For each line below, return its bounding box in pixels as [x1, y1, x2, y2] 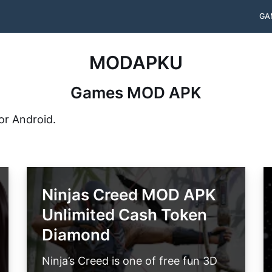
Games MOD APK [70, 83, 202, 102]
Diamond [42, 225, 110, 244]
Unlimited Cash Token [42, 205, 207, 224]
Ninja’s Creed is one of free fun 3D [42, 254, 217, 268]
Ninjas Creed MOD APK [42, 185, 216, 204]
